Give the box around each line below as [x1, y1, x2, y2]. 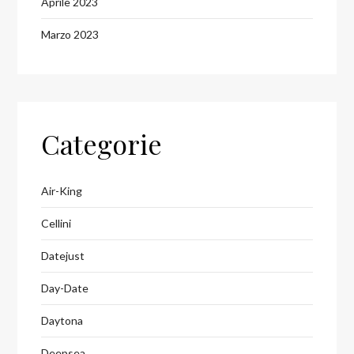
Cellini [41, 216, 72, 230]
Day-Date [41, 281, 89, 295]
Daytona [41, 313, 84, 327]
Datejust [41, 248, 85, 262]
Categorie [41, 125, 163, 162]
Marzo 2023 [41, 27, 100, 41]
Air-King [41, 183, 83, 198]
